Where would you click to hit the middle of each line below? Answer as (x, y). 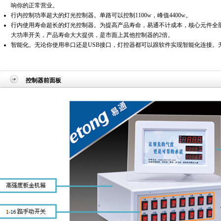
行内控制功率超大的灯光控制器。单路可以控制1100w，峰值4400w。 (101, 15)
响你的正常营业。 (35, 5)
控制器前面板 (43, 80)
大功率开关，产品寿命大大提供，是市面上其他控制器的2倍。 (92, 35)
